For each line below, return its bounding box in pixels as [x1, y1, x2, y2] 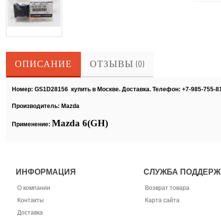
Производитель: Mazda [12, 103, 79, 110]
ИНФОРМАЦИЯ [15, 167, 76, 176]
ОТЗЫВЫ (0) [90, 58, 145, 71]
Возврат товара [145, 184, 190, 191]
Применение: [12, 121, 52, 128]
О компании [17, 184, 50, 191]
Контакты [17, 196, 44, 204]
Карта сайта [145, 196, 180, 204]
